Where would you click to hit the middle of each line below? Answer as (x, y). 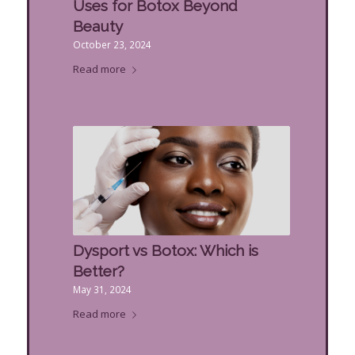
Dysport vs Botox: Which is (165, 250)
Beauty (97, 27)
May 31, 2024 (102, 289)
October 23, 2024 (112, 45)
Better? (98, 271)
